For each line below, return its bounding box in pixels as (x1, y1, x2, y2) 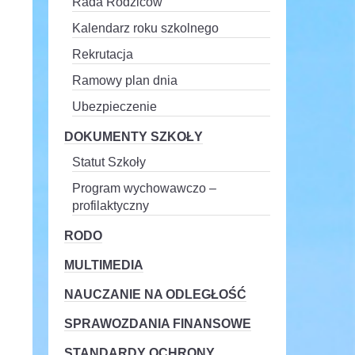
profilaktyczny (71, 199, 149, 212)
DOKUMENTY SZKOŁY (63, 130, 203, 143)
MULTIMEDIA (63, 258, 143, 272)
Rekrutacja (71, 48, 133, 61)
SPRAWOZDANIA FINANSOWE (63, 317, 251, 330)
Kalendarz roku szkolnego (71, 21, 219, 35)
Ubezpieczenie (71, 100, 157, 113)
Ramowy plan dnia (71, 74, 177, 87)
